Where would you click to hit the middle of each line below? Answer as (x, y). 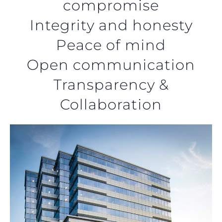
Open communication (111, 64)
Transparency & (111, 84)
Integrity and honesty (111, 25)
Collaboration (111, 104)
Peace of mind (111, 45)
